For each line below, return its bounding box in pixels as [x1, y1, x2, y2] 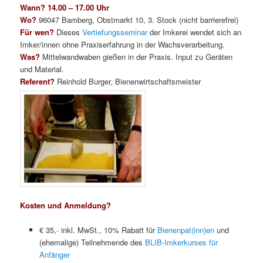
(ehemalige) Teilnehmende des [39, 237, 145, 248]
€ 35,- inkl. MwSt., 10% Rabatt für [39, 224, 157, 236]
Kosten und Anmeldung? [20, 200, 112, 211]
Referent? [20, 75, 58, 87]
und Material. [20, 63, 65, 75]
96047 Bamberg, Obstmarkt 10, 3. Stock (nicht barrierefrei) [39, 14, 239, 25]
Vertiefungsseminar [82, 26, 148, 38]
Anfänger [39, 249, 70, 261]
